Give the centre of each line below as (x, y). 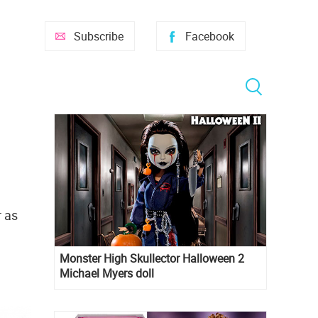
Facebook (210, 36)
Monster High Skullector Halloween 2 (152, 259)
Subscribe (99, 36)
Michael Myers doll (107, 274)
